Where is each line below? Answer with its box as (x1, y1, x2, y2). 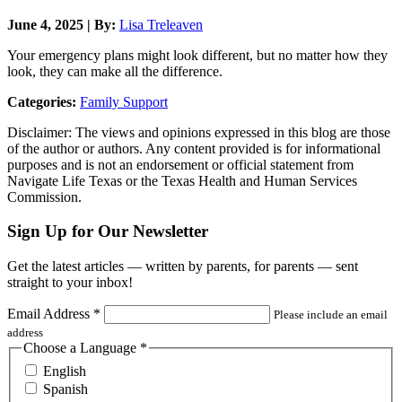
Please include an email (274, 308, 388, 321)
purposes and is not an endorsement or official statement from (7, 156, 354, 172)
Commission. (7, 188, 82, 205)
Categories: (7, 93, 76, 109)
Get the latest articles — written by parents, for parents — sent (7, 258, 358, 274)
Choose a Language (23, 340, 140, 355)
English (43, 363, 86, 379)
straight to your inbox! (7, 275, 133, 290)
